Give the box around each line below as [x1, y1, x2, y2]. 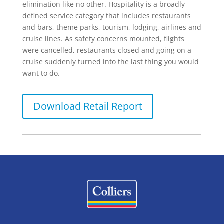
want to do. [22, 68, 60, 78]
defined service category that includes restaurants [22, 10, 191, 20]
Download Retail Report [33, 99, 142, 113]
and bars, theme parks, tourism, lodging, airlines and [22, 22, 201, 32]
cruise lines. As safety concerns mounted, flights [22, 33, 184, 43]
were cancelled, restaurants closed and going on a [22, 45, 191, 55]
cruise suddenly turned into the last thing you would [22, 56, 199, 66]
